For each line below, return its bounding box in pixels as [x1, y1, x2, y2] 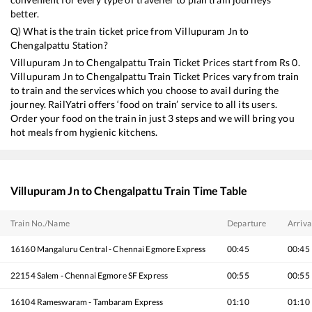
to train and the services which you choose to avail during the [10, 84, 279, 97]
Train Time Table [162, 184, 248, 198]
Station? [70, 39, 108, 52]
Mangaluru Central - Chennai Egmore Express [36, 244, 206, 255]
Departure [227, 218, 267, 229]
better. [10, 8, 39, 20]
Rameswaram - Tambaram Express [36, 297, 164, 308]
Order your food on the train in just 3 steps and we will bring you [10, 112, 295, 125]
